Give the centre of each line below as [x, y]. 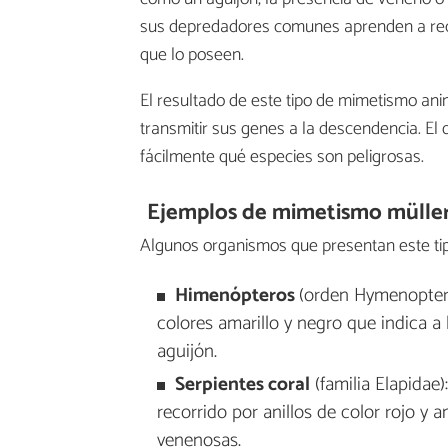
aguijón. [186, 352]
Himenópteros [236, 296]
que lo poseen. [192, 54]
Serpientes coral [242, 385]
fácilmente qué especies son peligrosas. [282, 156]
